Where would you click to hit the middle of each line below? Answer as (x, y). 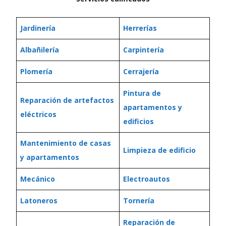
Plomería (36, 71)
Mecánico (38, 179)
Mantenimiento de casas (66, 143)
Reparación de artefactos (67, 100)
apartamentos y (153, 107)
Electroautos (147, 179)
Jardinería (38, 28)
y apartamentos (50, 157)
